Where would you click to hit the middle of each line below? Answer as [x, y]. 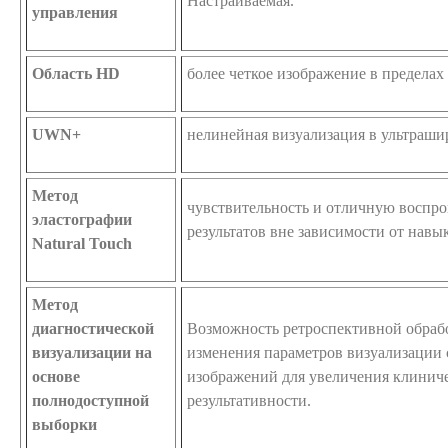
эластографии [82, 219]
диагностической [93, 328]
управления [75, 12]
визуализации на [92, 352]
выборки [64, 424]
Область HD [76, 73]
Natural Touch [82, 243]
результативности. [249, 400]
